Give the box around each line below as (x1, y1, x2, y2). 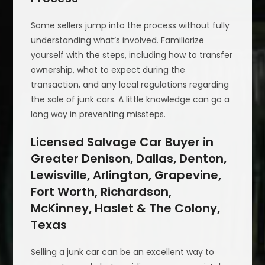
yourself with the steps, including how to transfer (31, 49, 233, 61)
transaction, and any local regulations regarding (31, 78, 230, 91)
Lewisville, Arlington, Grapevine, (31, 166, 222, 183)
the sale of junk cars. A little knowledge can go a (31, 93, 230, 105)
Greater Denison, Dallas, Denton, (31, 150, 227, 167)
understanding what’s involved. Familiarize (31, 34, 205, 46)
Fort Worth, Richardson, (31, 183, 172, 200)
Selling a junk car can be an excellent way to (31, 245, 215, 258)
